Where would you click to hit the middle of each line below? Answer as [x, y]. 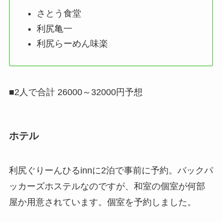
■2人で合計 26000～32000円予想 [76, 92]
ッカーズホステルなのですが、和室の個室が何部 [107, 186]
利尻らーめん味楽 [72, 44]
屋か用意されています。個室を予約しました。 [102, 202]
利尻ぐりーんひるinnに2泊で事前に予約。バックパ [111, 170]
